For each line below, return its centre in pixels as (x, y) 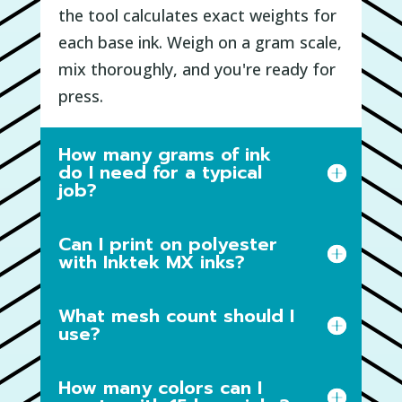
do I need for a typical (160, 173)
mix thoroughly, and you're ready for (197, 70)
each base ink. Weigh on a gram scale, (200, 43)
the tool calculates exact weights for (197, 16)
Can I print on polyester (167, 245)
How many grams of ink (164, 155)
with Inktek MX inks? (151, 262)
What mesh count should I (176, 316)
